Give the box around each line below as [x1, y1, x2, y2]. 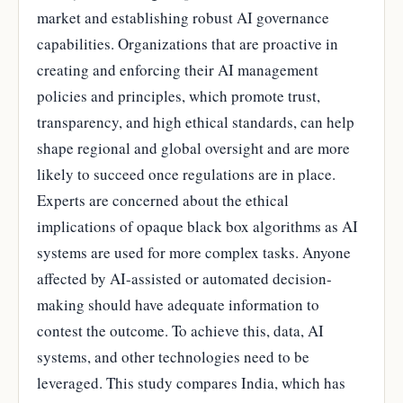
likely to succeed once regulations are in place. [37, 163, 336, 184]
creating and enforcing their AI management [37, 58, 318, 80]
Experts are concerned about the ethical [37, 189, 289, 210]
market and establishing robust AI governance [37, 6, 329, 28]
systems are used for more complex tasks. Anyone [37, 241, 351, 263]
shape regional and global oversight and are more [37, 137, 350, 158]
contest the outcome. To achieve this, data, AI [37, 319, 324, 341]
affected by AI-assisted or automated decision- [37, 267, 332, 289]
